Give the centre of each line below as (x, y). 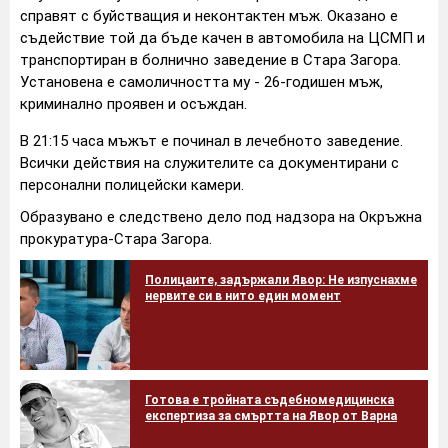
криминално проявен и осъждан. (133, 103)
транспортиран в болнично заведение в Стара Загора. (210, 59)
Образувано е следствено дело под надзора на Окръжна (221, 216)
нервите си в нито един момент (243, 295)
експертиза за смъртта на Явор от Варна (271, 415)
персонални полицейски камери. (132, 184)
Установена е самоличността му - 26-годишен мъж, (201, 81)
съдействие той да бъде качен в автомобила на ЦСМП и (222, 37)
